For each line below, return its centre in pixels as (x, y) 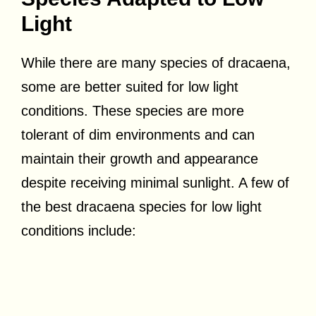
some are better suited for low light (130, 86)
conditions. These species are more (133, 110)
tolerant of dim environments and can (138, 134)
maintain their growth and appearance (140, 158)
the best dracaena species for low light (141, 206)
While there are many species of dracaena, (156, 62)
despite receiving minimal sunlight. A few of (155, 182)
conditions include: (79, 230)
